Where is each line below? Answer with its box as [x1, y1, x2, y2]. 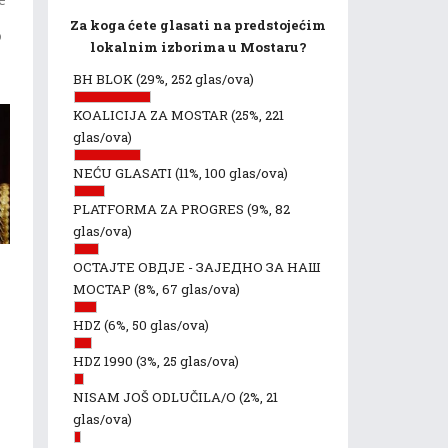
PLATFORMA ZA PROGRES [73, 200, 247, 218]
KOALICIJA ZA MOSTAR [73, 106, 231, 124]
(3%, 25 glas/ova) [136, 352, 239, 370]
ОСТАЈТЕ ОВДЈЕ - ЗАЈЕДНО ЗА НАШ [73, 258, 320, 276]
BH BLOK [73, 70, 136, 88]
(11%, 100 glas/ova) [175, 164, 288, 182]
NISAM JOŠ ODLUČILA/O [73, 388, 239, 406]
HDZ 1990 [73, 352, 136, 370]
